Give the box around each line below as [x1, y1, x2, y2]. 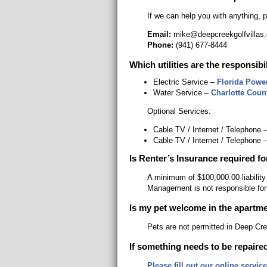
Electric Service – [153, 77, 217, 86]
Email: [147, 30, 171, 39]
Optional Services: [147, 107, 211, 116]
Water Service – [153, 88, 211, 97]
